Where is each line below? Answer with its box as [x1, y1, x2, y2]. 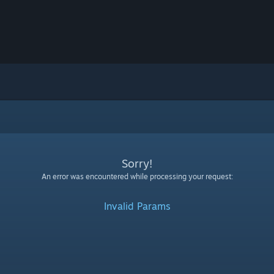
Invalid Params [103, 200, 171, 212]
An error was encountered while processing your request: [41, 172, 233, 181]
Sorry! [122, 157, 152, 170]
